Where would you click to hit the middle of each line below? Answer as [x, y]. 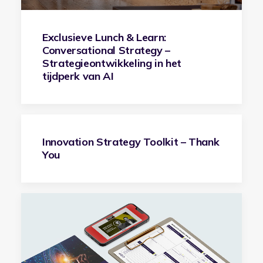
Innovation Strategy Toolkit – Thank [131, 142]
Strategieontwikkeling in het [112, 63]
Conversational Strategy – [106, 50]
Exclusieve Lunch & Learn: [104, 37]
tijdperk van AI [78, 76]
